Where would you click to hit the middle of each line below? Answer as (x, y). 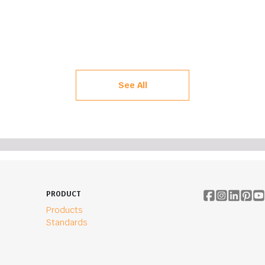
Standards (67, 223)
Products (64, 210)
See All (132, 85)
